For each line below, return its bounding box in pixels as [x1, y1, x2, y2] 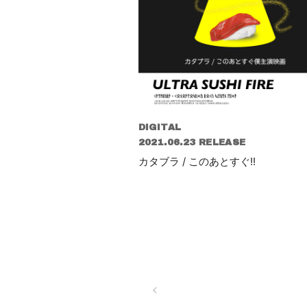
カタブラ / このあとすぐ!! [138, 155, 256, 169]
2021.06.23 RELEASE [138, 138, 246, 148]
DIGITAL [138, 123, 182, 133]
